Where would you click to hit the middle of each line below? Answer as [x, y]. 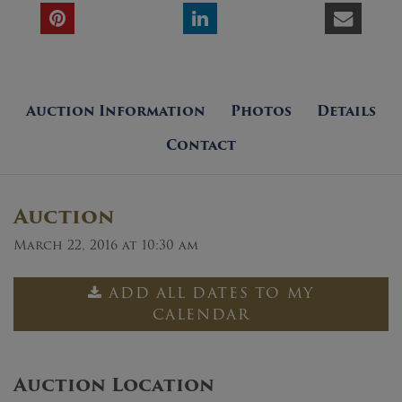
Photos [261, 111]
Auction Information [116, 111]
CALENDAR [201, 314]
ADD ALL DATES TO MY [211, 293]
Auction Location [114, 385]
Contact [201, 145]
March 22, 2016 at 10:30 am [106, 245]
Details [346, 111]
